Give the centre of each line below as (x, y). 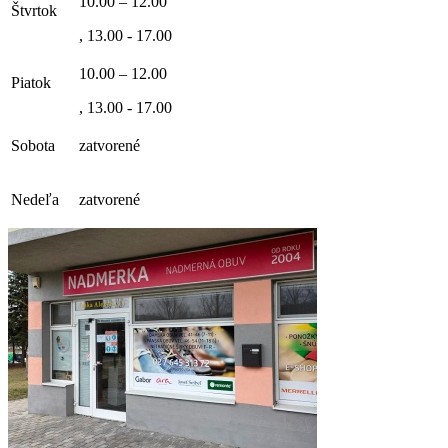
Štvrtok (36, 11)
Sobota (35, 146)
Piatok (33, 83)
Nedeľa (37, 200)
